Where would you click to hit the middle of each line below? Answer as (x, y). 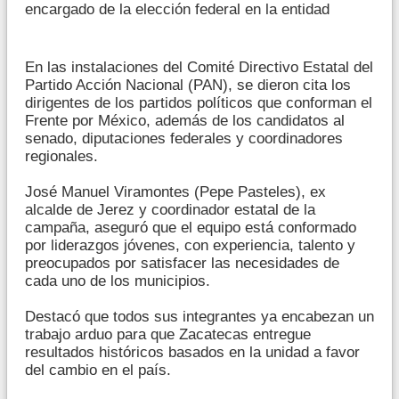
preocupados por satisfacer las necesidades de (182, 263)
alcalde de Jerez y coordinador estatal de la (170, 209)
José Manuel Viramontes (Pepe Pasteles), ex (175, 191)
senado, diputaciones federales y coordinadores (184, 138)
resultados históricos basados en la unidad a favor (192, 352)
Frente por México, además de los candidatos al (185, 120)
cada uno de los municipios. (118, 281)
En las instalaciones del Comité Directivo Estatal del (199, 67)
